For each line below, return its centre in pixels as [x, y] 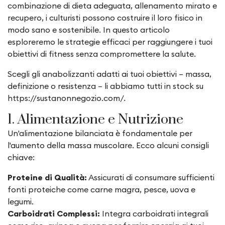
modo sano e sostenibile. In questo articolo [89, 30]
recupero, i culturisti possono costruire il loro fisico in [105, 18]
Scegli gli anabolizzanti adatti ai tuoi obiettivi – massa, [109, 74]
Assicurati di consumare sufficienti [151, 177]
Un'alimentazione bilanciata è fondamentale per [100, 133]
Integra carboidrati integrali [154, 213]
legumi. [21, 201]
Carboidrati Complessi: [54, 213]
